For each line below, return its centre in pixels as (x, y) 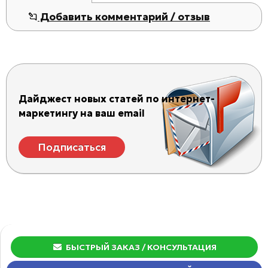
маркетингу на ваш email (82, 113)
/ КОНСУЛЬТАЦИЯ (179, 247)
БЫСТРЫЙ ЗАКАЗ (102, 247)
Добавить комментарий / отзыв (124, 16)
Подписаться (72, 147)
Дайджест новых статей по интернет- (117, 99)
